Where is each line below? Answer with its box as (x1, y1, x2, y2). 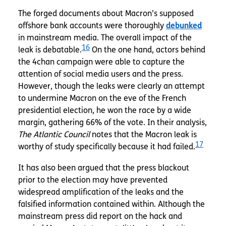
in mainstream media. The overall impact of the (18, 33, 192, 43)
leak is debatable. (18, 45, 82, 55)
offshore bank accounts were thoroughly (18, 21, 166, 31)
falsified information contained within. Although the (18, 199, 205, 209)
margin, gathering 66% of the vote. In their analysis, (18, 118, 207, 128)
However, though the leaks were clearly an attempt (18, 81, 205, 91)
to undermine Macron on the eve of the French (18, 93, 186, 103)
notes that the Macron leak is (89, 130, 197, 140)
